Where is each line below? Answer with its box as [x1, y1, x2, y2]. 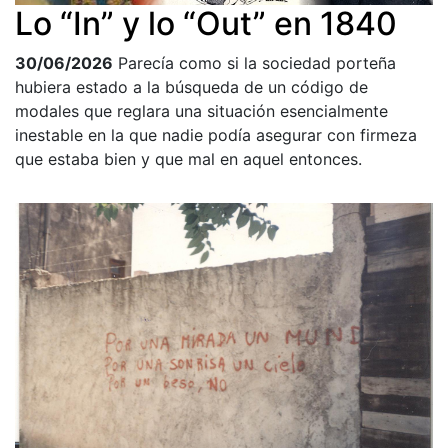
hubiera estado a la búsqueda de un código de [15, 77, 368, 98]
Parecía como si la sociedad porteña [118, 53, 396, 74]
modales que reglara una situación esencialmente [15, 101, 388, 122]
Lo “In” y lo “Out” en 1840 [15, 4, 397, 44]
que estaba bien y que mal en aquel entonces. [15, 149, 362, 170]
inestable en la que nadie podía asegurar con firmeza [15, 125, 417, 146]
